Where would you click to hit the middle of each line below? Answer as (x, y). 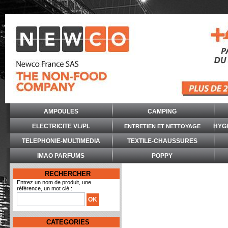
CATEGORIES (68, 222)
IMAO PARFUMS (61, 156)
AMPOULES (61, 111)
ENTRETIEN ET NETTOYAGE (162, 126)
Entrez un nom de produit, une (54, 182)
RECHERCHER (68, 174)
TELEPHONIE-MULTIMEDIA (61, 141)
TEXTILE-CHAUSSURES (162, 141)
